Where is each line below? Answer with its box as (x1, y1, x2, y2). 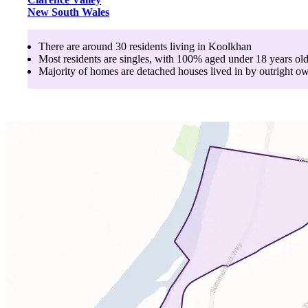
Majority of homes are (38, 65, 137, 77)
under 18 (228, 52, 267, 65)
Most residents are (38, 52, 120, 65)
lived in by (208, 65, 256, 77)
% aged (193, 52, 228, 65)
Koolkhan (208, 40, 252, 52)
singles (120, 52, 149, 65)
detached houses (137, 65, 208, 77)
